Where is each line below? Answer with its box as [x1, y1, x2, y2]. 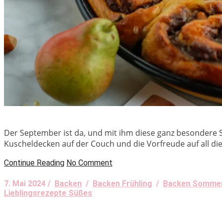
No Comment [66, 158, 112, 167]
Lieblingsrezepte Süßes [4, 188, 92, 198]
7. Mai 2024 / [4, 178, 55, 188]
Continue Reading [4, 158, 64, 167]
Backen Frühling [93, 178, 152, 188]
